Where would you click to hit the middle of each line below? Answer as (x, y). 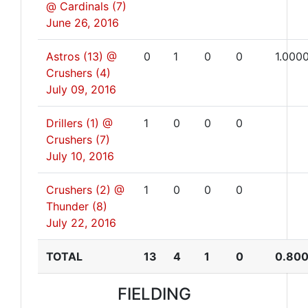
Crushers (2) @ (85, 190)
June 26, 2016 (82, 23)
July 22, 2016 (81, 223)
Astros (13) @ (81, 56)
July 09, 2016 (81, 89)
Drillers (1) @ (79, 123)
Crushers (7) (78, 140)
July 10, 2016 (80, 156)
